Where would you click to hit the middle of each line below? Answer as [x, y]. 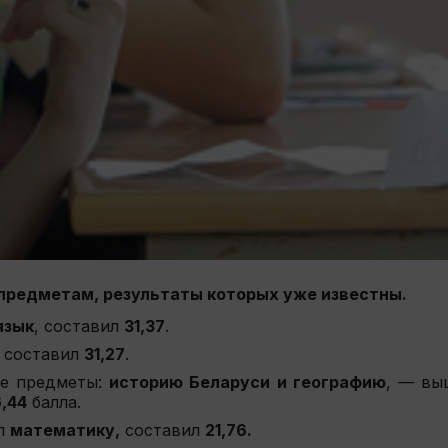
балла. [56, 401]
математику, [65, 429]
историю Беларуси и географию [247, 381]
